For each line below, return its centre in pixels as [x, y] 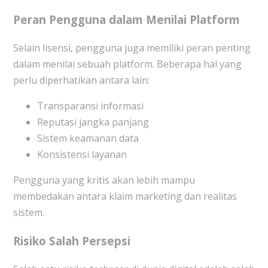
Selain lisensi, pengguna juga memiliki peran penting [132, 48]
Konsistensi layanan [82, 154]
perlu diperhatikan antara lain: [81, 80]
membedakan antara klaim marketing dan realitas [125, 196]
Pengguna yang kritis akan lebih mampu [104, 180]
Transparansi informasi [90, 106]
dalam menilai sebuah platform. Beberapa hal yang [127, 64]
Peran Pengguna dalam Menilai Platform [126, 19]
